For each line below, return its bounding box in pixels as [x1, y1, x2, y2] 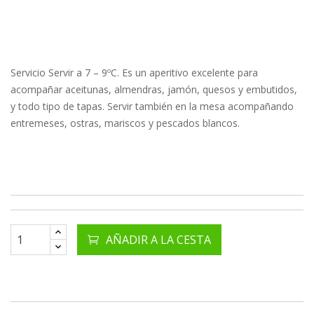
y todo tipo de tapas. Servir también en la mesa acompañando [11, 100, 294, 114]
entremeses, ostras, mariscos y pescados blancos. [11, 116, 240, 130]
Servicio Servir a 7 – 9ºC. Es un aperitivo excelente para [11, 66, 258, 80]
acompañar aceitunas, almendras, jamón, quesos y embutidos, [11, 83, 297, 97]
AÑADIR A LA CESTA [106, 232, 211, 248]
